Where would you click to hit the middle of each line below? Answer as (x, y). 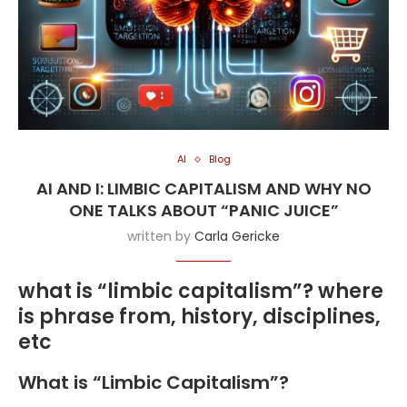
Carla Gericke (237, 236)
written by (161, 236)
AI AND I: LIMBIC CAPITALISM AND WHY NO (203, 189)
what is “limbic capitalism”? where (201, 291)
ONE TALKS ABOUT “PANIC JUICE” (203, 210)
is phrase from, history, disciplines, (199, 317)
